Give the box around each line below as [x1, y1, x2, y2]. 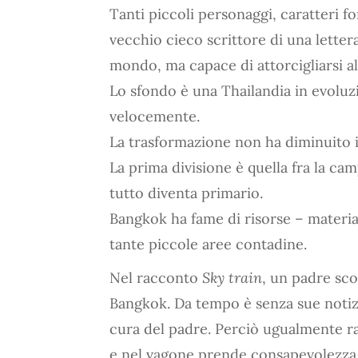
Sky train [202, 268, 262, 287]
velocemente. [109, 107, 200, 125]
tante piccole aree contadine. [109, 235, 307, 253]
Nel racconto [109, 268, 202, 287]
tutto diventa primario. [109, 184, 263, 202]
